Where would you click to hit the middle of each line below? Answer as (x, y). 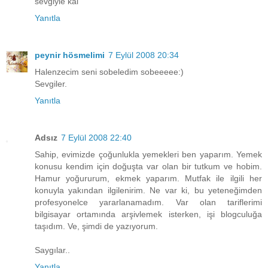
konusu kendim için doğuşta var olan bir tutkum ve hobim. (148, 167)
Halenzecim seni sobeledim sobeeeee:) (109, 72)
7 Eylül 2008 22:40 (96, 138)
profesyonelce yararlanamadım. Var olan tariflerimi (148, 202)
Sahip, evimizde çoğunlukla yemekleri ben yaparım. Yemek (148, 155)
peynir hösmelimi (70, 55)
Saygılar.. (52, 250)
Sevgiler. (51, 84)
